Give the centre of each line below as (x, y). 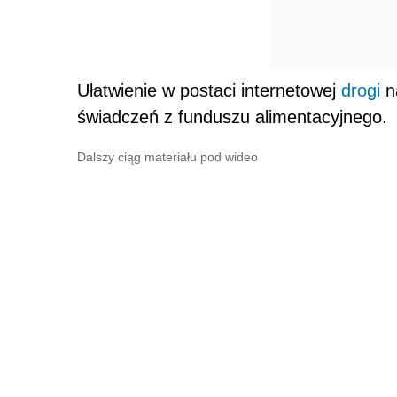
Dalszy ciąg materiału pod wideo (167, 156)
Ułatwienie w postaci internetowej (209, 90)
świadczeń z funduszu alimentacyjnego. (232, 117)
